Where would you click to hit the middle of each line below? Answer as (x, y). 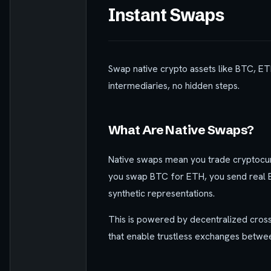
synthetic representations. (162, 193)
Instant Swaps (166, 15)
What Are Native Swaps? (181, 129)
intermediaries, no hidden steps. (174, 85)
